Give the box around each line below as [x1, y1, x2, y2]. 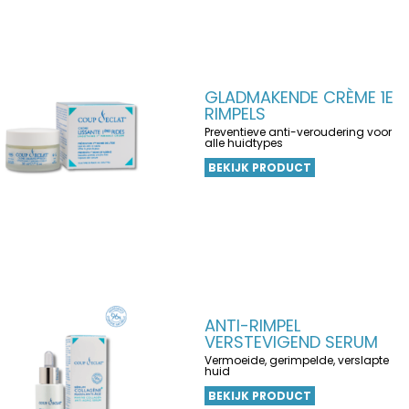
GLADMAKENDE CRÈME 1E [204, 86, 393, 109]
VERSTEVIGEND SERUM [204, 330, 378, 353]
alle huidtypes [204, 135, 283, 151]
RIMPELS [204, 102, 266, 125]
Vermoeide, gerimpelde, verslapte [204, 352, 389, 368]
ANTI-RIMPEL [204, 314, 300, 337]
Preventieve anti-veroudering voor [204, 124, 392, 140]
